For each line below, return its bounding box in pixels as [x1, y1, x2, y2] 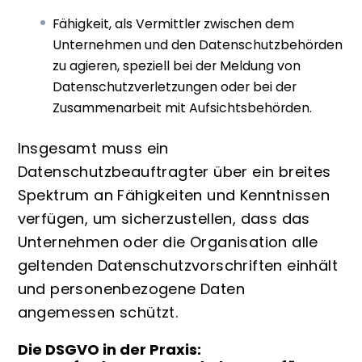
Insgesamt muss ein [17, 137, 169, 158]
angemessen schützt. [17, 301, 179, 322]
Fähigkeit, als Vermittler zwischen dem [53, 15, 295, 34]
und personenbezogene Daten [17, 278, 245, 299]
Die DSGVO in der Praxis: [17, 339, 201, 360]
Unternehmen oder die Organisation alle [17, 231, 318, 252]
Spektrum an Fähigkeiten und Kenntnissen [17, 184, 330, 205]
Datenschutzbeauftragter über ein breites [17, 161, 331, 182]
